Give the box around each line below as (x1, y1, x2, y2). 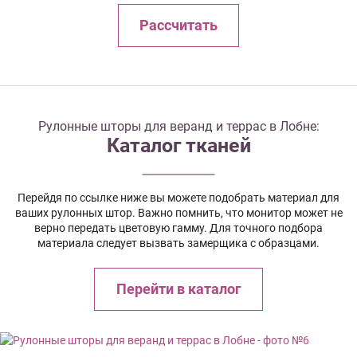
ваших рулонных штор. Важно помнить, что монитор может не (14, 206, 343, 219)
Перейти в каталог (116, 280, 241, 297)
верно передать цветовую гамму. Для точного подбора (34, 221, 323, 234)
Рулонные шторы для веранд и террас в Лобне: (37, 118, 320, 134)
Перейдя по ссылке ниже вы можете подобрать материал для (18, 190, 339, 204)
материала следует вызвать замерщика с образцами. (37, 236, 320, 249)
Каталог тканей (106, 133, 251, 157)
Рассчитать (139, 17, 218, 33)
